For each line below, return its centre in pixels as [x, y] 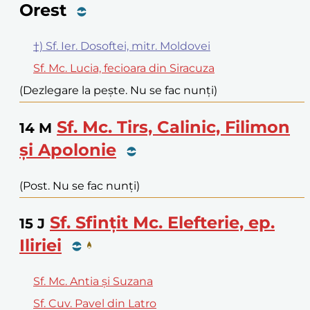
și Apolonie [68, 149]
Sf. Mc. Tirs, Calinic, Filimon [173, 127]
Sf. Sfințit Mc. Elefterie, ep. [162, 222]
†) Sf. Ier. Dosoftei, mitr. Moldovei [122, 46]
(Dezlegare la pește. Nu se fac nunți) [118, 90]
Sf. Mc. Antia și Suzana [93, 281]
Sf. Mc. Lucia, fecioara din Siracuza [124, 68]
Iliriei [40, 245]
